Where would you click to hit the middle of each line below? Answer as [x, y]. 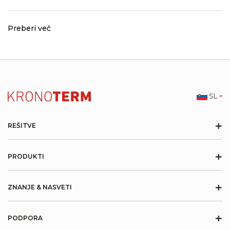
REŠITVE [22, 125]
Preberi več [29, 28]
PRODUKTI [26, 156]
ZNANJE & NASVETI [40, 187]
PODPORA [25, 218]
